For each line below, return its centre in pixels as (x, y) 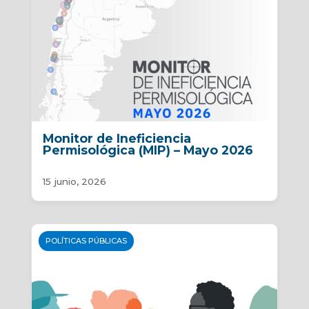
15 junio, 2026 (74, 182)
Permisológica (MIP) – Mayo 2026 (148, 150)
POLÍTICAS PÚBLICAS (86, 241)
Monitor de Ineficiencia (117, 139)
